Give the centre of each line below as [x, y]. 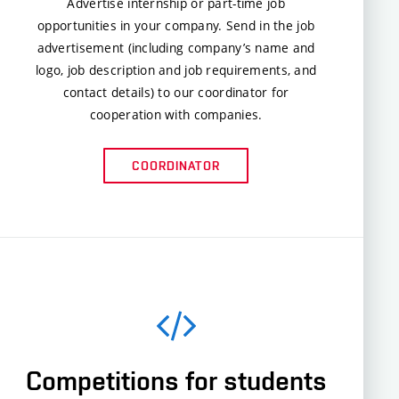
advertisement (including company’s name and [176, 47]
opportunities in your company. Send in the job [176, 25]
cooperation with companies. [176, 114]
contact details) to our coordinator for [176, 92]
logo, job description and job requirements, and [176, 69]
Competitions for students [176, 380]
